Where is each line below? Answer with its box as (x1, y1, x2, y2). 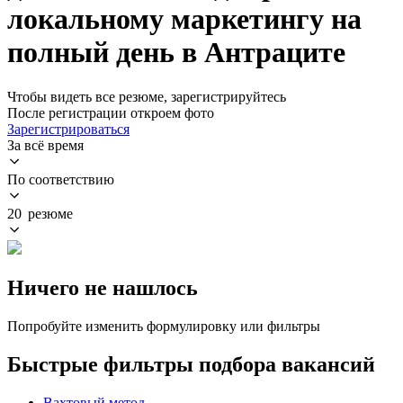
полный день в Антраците (7, 36, 345, 69)
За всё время (7, 137, 84, 153)
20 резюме (7, 205, 73, 221)
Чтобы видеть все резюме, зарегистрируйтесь (7, 88, 286, 104)
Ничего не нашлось (7, 275, 198, 300)
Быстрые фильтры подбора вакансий (7, 352, 375, 376)
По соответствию (7, 171, 114, 187)
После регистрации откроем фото (7, 104, 214, 121)
